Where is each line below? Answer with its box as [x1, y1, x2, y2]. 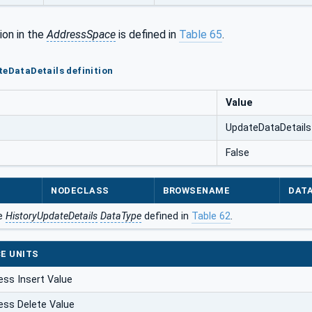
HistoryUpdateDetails [6, 210, 97, 223]
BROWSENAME [163, 185, 231, 196]
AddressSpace [47, 27, 116, 41]
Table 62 [192, 210, 231, 223]
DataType [100, 210, 141, 223]
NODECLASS [51, 185, 109, 196]
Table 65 [179, 27, 222, 41]
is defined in [116, 27, 179, 41]
